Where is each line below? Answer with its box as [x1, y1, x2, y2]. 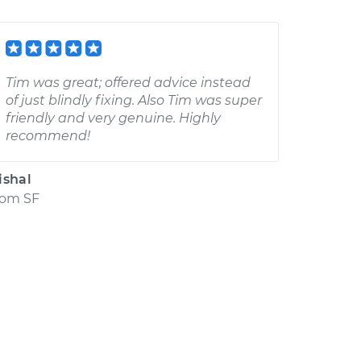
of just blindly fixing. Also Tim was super [6, 93, 262, 108]
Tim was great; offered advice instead [6, 75, 251, 90]
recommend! [6, 128, 90, 143]
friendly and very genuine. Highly [6, 110, 221, 126]
